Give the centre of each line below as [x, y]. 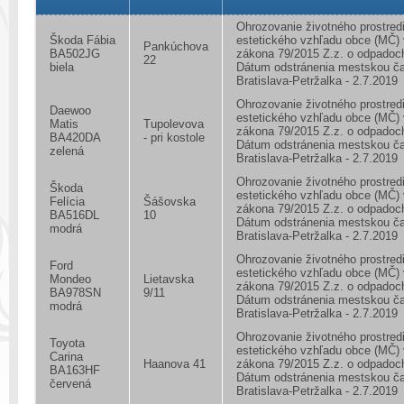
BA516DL [74, 215]
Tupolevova [174, 124]
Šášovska [170, 202]
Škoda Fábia [83, 40]
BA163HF [75, 370]
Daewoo [70, 110]
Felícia [67, 202]
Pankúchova [176, 46]
